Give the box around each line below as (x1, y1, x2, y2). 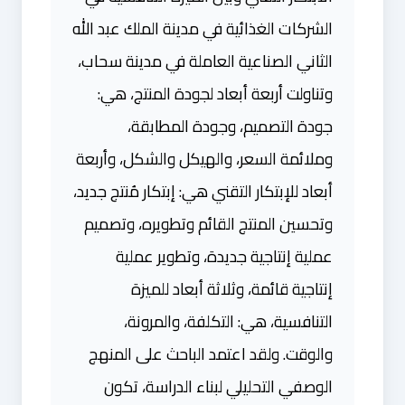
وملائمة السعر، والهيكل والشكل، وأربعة (76, 144, 333, 174)
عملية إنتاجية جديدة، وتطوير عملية (116, 241, 333, 271)
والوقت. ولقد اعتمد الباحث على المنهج (89, 339, 333, 369)
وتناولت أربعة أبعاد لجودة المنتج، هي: (98, 79, 333, 108)
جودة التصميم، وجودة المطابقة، (127, 111, 333, 141)
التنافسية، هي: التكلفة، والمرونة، (124, 306, 333, 336)
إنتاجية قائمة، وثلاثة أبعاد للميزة (131, 274, 333, 304)
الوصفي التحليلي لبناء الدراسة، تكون (104, 372, 333, 401)
